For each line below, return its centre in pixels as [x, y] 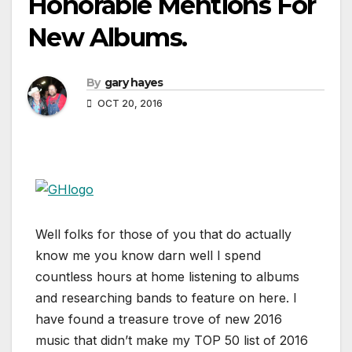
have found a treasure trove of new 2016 [159, 319]
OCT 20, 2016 [129, 104]
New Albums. [107, 38]
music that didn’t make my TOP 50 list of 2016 [172, 341]
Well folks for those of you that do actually [163, 235]
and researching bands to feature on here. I [166, 298]
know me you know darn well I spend [148, 256]
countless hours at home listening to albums [167, 277]
